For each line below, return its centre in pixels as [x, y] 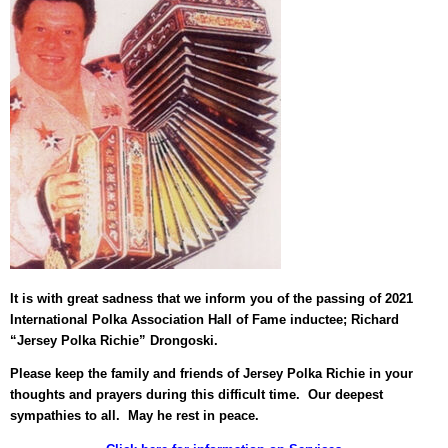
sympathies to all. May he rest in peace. [134, 416]
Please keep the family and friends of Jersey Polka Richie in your [211, 374]
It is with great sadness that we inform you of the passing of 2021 [211, 298]
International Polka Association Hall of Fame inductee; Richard [204, 319]
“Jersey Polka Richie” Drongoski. [114, 340]
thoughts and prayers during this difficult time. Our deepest [196, 395]
